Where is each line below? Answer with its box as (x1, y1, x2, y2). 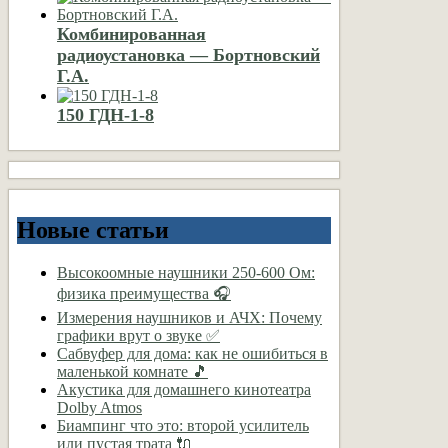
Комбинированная (57, 23, 206, 44)
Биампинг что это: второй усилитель (57, 417, 309, 435)
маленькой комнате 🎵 (57, 363, 208, 381)
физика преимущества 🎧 (57, 285, 231, 303)
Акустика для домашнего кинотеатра (57, 381, 311, 399)
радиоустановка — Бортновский (57, 44, 320, 65)
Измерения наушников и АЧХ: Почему (57, 309, 322, 327)
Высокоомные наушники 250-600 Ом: (57, 264, 315, 282)
